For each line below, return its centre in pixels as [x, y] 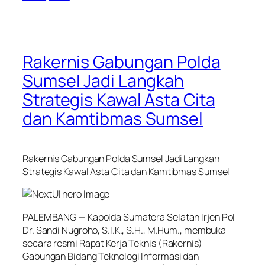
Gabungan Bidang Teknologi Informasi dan [111, 256]
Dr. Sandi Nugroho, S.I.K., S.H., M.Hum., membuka [125, 230]
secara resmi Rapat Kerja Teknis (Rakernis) [112, 243]
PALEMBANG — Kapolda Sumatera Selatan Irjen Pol [129, 217]
